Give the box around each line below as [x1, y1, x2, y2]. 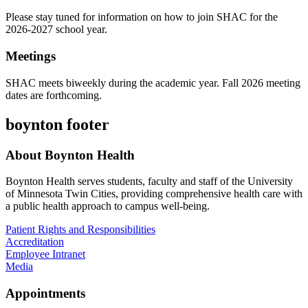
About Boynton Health [5, 147, 135, 162]
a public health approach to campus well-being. [5, 200, 210, 212]
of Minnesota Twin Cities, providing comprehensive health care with [5, 188, 302, 200]
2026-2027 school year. [5, 23, 107, 36]
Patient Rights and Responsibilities [5, 223, 155, 236]
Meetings [5, 48, 56, 63]
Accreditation [5, 236, 64, 248]
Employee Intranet [5, 248, 85, 261]
